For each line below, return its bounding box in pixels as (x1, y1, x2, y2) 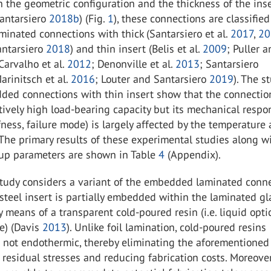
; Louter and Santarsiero (95, 72, 210, 86)
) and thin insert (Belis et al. (70, 42, 203, 56)
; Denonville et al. (91, 57, 176, 71)
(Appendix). (165, 148, 221, 162)
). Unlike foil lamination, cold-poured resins (67, 220, 267, 234)
